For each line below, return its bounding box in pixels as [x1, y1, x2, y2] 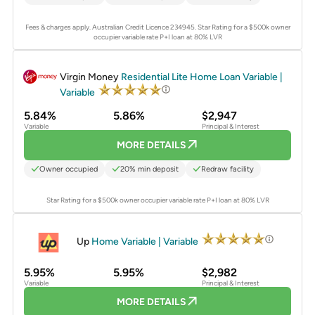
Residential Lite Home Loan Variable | [121, 71, 283, 84]
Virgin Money [60, 71, 122, 84]
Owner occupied [39, 164, 98, 174]
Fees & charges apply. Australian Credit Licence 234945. [25, 22, 196, 32]
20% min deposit [120, 164, 179, 174]
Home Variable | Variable [91, 236, 200, 248]
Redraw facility [201, 164, 254, 174]
